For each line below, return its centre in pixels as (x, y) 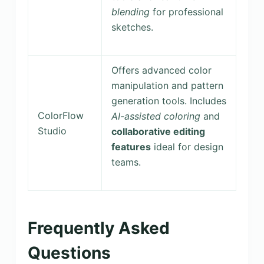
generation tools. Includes (169, 100)
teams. (126, 162)
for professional (186, 11)
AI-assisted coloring (156, 116)
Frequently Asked (98, 228)
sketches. (132, 27)
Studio (52, 131)
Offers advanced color (161, 70)
